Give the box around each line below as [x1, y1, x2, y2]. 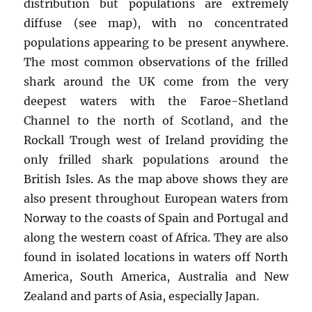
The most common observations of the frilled [24, 54, 288, 69]
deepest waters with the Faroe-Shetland [24, 93, 288, 108]
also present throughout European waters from [24, 191, 288, 205]
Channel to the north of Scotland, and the [24, 113, 288, 127]
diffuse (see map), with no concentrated [24, 15, 288, 30]
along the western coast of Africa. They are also [24, 230, 288, 244]
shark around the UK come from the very [24, 74, 288, 88]
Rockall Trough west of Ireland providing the [24, 132, 288, 147]
